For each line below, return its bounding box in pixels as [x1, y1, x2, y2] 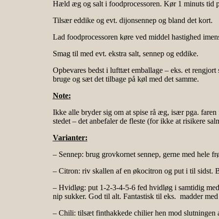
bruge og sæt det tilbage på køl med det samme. [52, 75, 199, 84]
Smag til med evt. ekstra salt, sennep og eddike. [52, 49, 198, 58]
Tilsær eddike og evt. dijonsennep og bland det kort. [52, 16, 213, 25]
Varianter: [52, 133, 88, 142]
